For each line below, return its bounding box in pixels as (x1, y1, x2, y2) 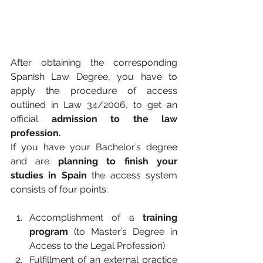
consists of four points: (11, 184, 108, 195)
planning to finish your (58, 156, 178, 167)
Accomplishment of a (29, 212, 143, 223)
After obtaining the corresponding (11, 57, 177, 68)
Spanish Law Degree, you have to (11, 71, 177, 82)
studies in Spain (11, 170, 87, 181)
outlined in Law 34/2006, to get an (11, 99, 177, 110)
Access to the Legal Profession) (29, 240, 165, 251)
